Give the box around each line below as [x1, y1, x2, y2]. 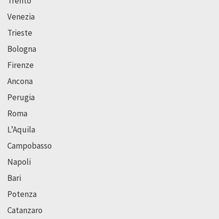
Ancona [7, 76, 33, 87]
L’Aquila [7, 124, 35, 135]
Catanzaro [7, 205, 43, 216]
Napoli [7, 156, 31, 168]
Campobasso [7, 140, 52, 152]
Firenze [7, 60, 34, 71]
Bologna [7, 44, 36, 55]
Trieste [7, 27, 32, 39]
